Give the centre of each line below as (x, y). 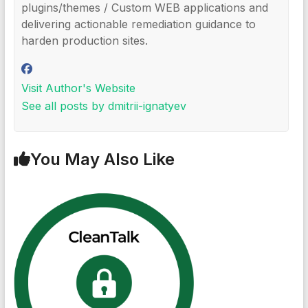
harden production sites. (84, 41)
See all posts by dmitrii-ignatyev (103, 106)
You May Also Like (102, 159)
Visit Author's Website (78, 88)
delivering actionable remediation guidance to (138, 24)
